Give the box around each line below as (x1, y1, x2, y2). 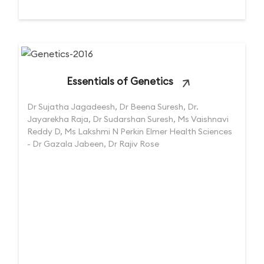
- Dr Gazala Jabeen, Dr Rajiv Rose (27, 138, 159, 149)
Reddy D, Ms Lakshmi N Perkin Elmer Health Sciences (27, 126, 232, 137)
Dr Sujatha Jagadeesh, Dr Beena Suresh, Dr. (27, 101, 199, 112)
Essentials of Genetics (66, 74, 173, 88)
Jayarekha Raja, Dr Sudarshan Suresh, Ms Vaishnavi (27, 114, 229, 124)
